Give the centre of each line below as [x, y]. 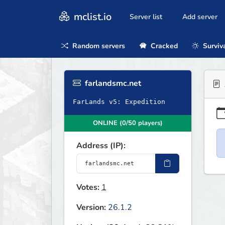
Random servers [98, 46]
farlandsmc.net [112, 84]
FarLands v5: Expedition [119, 102]
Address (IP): [101, 146]
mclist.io [91, 17]
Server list [146, 17]
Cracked [163, 46]
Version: [91, 208]
